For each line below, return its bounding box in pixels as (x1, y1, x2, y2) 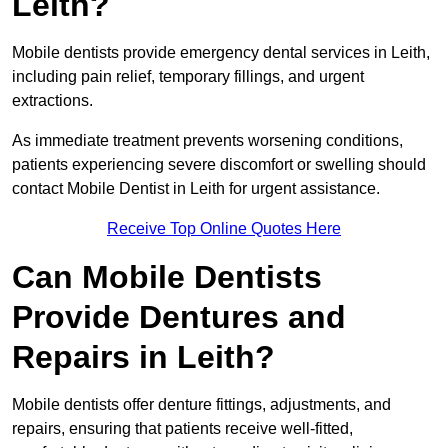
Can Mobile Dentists (12, 259, 322, 296)
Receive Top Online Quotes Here (107, 220, 341, 238)
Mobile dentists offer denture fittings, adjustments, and (12, 396, 391, 414)
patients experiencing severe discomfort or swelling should (12, 156, 426, 174)
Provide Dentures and (12, 299, 346, 336)
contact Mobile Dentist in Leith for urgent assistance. (12, 180, 380, 198)
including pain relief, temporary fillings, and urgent (12, 68, 364, 86)
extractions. (12, 92, 97, 110)
